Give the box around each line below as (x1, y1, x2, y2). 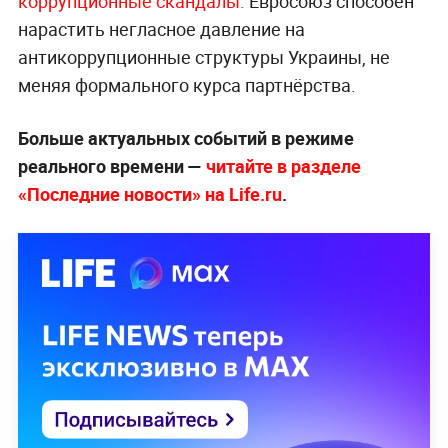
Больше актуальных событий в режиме (17, 126, 354, 151)
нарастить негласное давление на (17, 17, 305, 42)
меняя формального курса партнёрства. (17, 73, 356, 98)
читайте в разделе (205, 154, 361, 179)
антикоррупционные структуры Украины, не (17, 45, 390, 70)
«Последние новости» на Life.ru (17, 182, 282, 207)
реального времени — (17, 154, 206, 179)
